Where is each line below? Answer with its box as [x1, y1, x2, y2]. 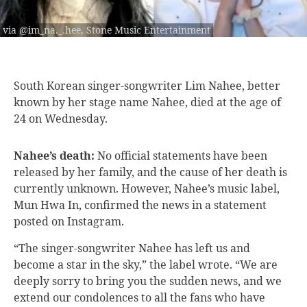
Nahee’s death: [14, 147, 95, 163]
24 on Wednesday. [14, 110, 108, 126]
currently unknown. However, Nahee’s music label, [14, 180, 280, 196]
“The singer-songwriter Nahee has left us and [14, 240, 250, 256]
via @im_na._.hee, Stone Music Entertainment [3, 23, 210, 36]
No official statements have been [95, 147, 267, 163]
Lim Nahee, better [185, 77, 280, 93]
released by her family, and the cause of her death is [14, 164, 287, 180]
